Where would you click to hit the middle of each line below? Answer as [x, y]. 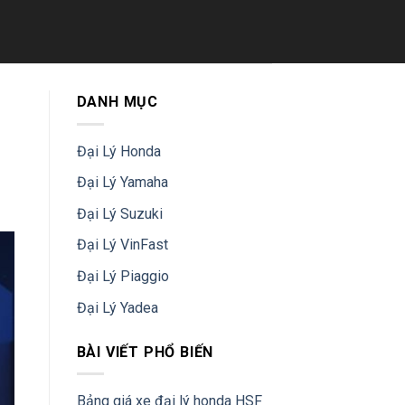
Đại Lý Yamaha [122, 183]
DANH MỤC [117, 102]
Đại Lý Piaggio [122, 276]
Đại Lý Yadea [117, 307]
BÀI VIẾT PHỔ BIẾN [145, 352]
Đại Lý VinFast [122, 245]
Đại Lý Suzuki [119, 213]
